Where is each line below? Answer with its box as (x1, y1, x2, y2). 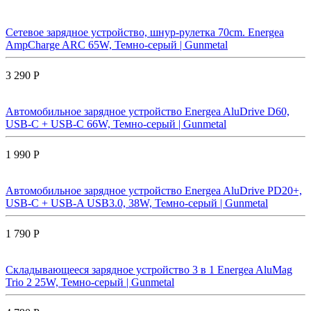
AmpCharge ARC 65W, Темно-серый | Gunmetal (6, 38, 228, 51)
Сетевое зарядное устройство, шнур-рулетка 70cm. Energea (6, 26, 284, 38)
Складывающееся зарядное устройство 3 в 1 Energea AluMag (6, 263, 292, 276)
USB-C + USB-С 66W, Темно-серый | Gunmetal (6, 117, 226, 130)
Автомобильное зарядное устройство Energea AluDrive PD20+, (6, 184, 302, 196)
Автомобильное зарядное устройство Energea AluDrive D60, (6, 105, 289, 117)
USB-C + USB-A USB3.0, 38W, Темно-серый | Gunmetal (6, 196, 268, 209)
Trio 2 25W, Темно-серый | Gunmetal (6, 276, 174, 288)
